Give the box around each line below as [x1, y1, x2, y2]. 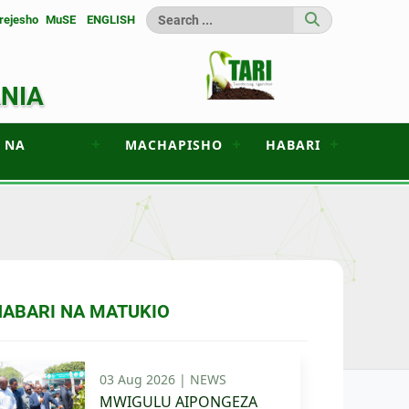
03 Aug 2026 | [100, 371, 190, 389]
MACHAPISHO [125, 136, 223, 153]
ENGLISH [87, 13, 135, 27]
